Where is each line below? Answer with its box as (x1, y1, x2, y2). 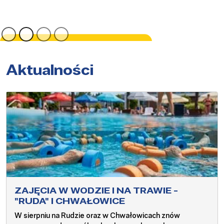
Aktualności (6, 60, 93, 78)
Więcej (151, 21, 171, 30)
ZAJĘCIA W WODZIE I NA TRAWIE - (14, 185, 178, 196)
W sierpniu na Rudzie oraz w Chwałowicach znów (14, 211, 180, 220)
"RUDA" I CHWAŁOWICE (14, 195, 125, 206)
